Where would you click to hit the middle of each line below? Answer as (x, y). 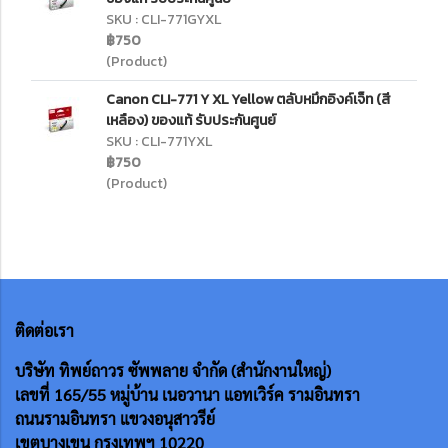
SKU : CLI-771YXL (159, 141)
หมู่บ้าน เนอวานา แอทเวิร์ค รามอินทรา (235, 394)
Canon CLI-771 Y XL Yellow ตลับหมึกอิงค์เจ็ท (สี (248, 99)
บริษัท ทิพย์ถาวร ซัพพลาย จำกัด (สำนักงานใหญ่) (175, 370)
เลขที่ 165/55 (62, 394)
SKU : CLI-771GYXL (163, 19)
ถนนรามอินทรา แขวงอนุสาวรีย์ (115, 418)
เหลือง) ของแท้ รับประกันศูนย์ (191, 120)
